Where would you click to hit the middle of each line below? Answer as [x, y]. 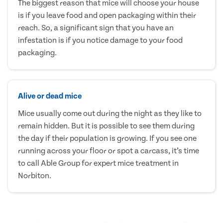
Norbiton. [35, 175]
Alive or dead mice [50, 96]
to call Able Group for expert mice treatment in [98, 163]
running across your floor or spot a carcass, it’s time [109, 151]
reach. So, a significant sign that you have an [96, 28]
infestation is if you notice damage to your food [100, 40]
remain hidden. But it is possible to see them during [106, 126]
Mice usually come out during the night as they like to [110, 113]
